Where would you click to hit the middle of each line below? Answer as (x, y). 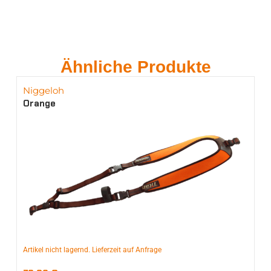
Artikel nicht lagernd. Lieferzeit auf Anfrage (92, 250)
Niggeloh (43, 90)
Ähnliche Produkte (135, 67)
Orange (39, 103)
